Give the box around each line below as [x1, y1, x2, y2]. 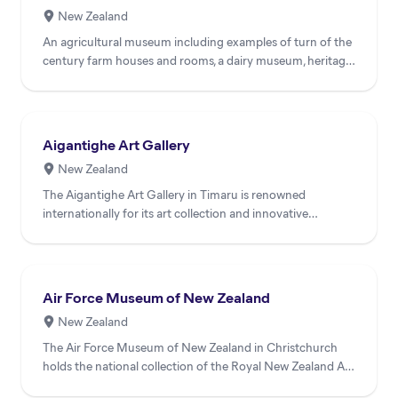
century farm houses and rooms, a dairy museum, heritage [43, 52, 352, 69]
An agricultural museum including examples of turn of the [43, 33, 352, 51]
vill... [43, 70, 68, 88]
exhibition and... [43, 223, 130, 241]
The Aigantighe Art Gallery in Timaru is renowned [43, 186, 306, 203]
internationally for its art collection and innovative [43, 204, 308, 222]
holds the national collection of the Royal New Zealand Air [43, 357, 352, 375]
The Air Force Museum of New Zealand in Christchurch [43, 338, 338, 356]
